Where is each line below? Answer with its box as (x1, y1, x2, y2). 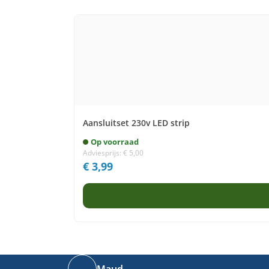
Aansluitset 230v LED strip (83, 117, 190, 128)
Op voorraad (91, 136, 139, 147)
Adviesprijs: (83, 148, 123, 158)
